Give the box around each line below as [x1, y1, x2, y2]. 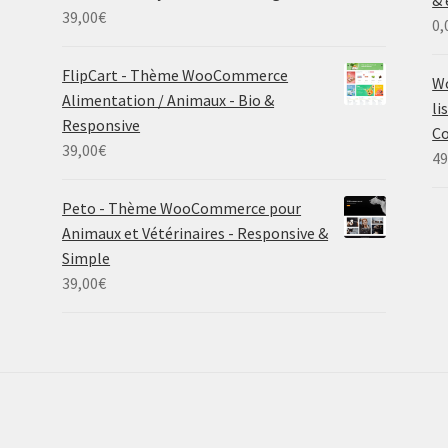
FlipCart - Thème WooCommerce [62, 64, 289, 85]
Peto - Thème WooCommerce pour [62, 197, 302, 218]
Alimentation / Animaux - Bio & [62, 89, 275, 110]
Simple [62, 247, 111, 268]
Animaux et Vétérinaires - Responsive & [62, 222, 329, 243]
